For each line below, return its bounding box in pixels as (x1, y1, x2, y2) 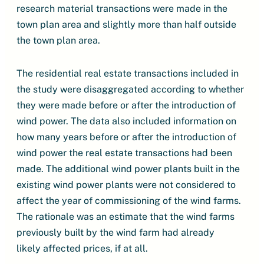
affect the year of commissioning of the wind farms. (16, 195, 241, 206)
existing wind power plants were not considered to (16, 179, 236, 190)
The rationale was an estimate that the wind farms (16, 211, 235, 222)
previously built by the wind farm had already (16, 227, 214, 238)
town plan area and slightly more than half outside (16, 19, 236, 30)
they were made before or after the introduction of (16, 100, 236, 111)
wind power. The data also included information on (16, 115, 236, 127)
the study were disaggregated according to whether (16, 84, 244, 95)
